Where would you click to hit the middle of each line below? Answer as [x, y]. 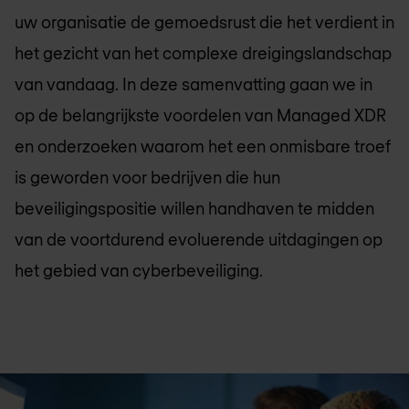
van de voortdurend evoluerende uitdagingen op [199, 240]
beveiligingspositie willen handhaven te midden [194, 209]
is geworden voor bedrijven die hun [147, 178]
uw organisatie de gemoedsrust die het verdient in [204, 22]
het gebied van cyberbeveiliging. [139, 271]
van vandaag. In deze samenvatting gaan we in [194, 84]
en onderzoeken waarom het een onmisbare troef [203, 147]
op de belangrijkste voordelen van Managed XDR [200, 115]
